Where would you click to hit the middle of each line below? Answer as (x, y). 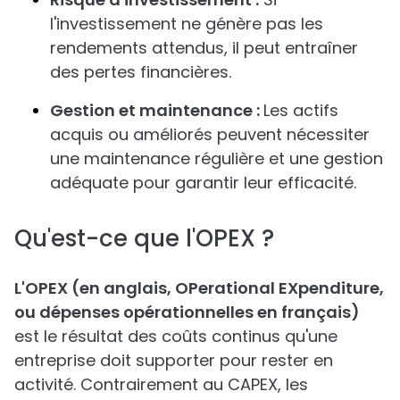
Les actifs (301, 110)
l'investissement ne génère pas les (187, 24)
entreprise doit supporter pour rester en (174, 360)
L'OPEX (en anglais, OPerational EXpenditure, (199, 288)
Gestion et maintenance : (157, 110)
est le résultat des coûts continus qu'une (176, 336)
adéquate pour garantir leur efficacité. (203, 183)
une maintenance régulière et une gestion (217, 158)
